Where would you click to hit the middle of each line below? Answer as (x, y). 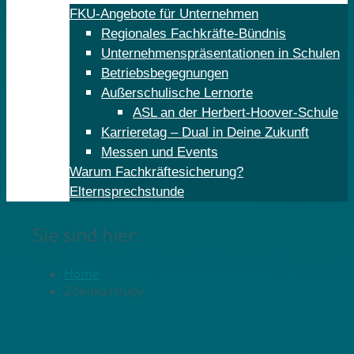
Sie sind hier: (87, 236)
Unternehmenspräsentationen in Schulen (220, 54)
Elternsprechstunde (127, 192)
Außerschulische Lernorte (177, 93)
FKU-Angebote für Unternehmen (164, 14)
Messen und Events (160, 153)
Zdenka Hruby (104, 291)
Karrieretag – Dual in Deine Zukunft (205, 133)
